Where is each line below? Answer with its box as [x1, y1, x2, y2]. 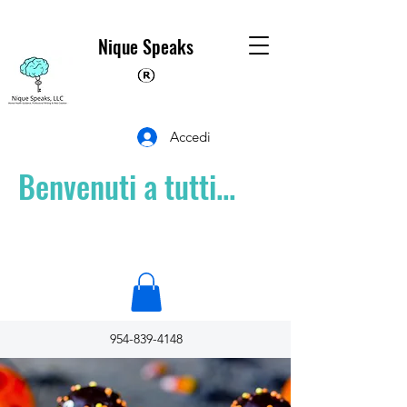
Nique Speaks [97, 33, 194, 60]
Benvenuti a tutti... [18, 163, 235, 209]
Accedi [170, 128, 211, 145]
